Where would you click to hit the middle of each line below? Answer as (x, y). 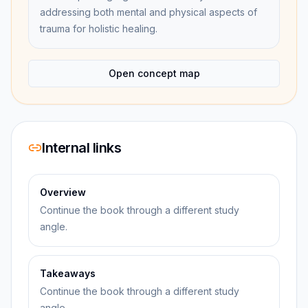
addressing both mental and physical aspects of (148, 12)
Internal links (81, 148)
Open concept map (154, 73)
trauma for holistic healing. (99, 29)
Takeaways (68, 273)
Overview (63, 192)
